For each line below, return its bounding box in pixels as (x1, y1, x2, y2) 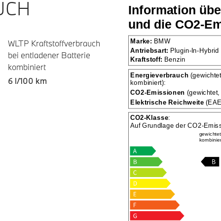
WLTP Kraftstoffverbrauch (8, 38, 100, 48)
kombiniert (8, 62, 46, 72)
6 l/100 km (8, 75, 47, 86)
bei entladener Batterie (8, 50, 90, 60)
